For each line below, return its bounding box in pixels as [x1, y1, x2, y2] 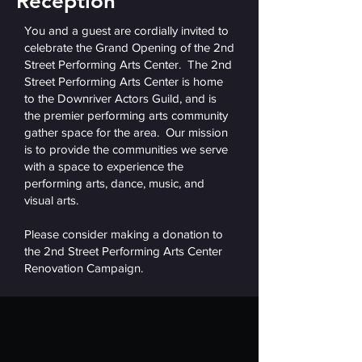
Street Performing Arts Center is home [24, 74, 223, 88]
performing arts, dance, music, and [24, 176, 204, 190]
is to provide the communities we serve [24, 142, 228, 156]
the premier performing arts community [24, 108, 228, 122]
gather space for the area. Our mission [24, 125, 228, 139]
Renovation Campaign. [24, 261, 143, 275]
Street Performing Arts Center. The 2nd [24, 57, 232, 71]
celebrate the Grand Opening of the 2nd [24, 40, 234, 54]
